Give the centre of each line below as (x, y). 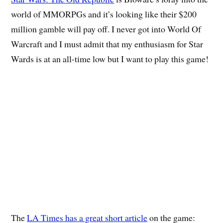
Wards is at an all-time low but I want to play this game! (110, 59)
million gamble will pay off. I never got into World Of (106, 29)
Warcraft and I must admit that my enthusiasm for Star (107, 44)
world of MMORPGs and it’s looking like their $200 (104, 14)
